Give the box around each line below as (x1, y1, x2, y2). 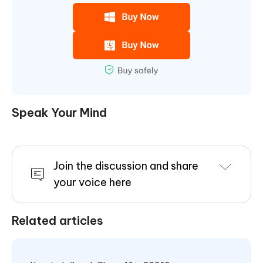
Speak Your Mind (12, 105, 107, 120)
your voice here (53, 176, 131, 190)
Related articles (12, 213, 103, 228)
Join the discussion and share (53, 159, 198, 173)
